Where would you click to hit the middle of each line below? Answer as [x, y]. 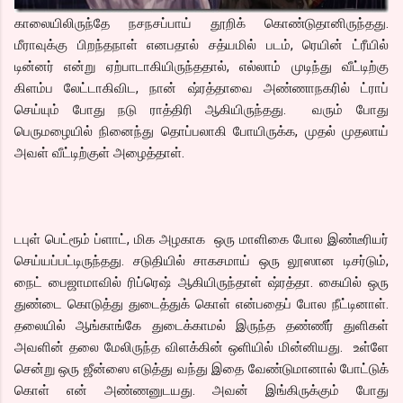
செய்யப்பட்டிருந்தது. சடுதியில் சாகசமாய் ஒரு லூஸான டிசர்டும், [201, 260]
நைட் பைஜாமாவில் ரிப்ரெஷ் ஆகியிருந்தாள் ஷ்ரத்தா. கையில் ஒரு [201, 282]
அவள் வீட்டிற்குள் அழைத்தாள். [99, 152]
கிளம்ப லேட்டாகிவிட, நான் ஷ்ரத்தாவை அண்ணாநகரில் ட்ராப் [201, 88]
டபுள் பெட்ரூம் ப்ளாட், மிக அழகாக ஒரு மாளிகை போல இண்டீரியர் [201, 239]
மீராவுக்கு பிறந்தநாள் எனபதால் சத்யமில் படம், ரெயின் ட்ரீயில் [201, 45]
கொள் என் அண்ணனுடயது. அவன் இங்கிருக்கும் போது [201, 390]
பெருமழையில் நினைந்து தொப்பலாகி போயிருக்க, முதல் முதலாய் [201, 131]
